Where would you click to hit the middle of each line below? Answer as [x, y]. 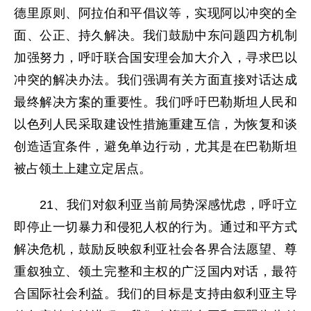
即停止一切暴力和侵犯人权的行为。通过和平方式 [155, 227]
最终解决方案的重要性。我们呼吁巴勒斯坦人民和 [155, 102]
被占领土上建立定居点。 [83, 169]
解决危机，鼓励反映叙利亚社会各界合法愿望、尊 [155, 249]
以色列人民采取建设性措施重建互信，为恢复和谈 [155, 124]
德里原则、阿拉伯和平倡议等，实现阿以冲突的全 [155, 13]
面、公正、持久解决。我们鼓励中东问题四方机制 [155, 35]
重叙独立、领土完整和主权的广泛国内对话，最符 [155, 271]
